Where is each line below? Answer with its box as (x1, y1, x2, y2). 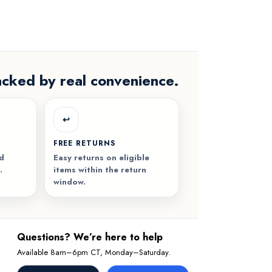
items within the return (53, 163, 146, 175)
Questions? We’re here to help (17, 229, 163, 244)
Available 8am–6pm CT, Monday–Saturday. (17, 246, 171, 258)
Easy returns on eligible (53, 151, 149, 163)
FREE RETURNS (53, 137, 116, 149)
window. (53, 175, 86, 188)
